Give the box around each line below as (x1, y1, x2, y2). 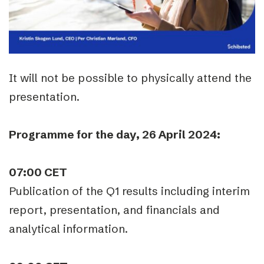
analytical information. (9, 222, 128, 236)
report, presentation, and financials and (9, 203, 220, 217)
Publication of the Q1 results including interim (9, 184, 250, 199)
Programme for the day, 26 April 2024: (9, 127, 220, 142)
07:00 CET (9, 165, 67, 180)
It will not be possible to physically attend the (9, 71, 252, 85)
